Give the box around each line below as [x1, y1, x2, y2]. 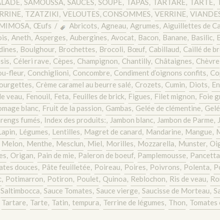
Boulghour [20, 45, 55, 54]
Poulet [76, 174, 99, 183]
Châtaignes [154, 56, 192, 65]
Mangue [185, 127, 212, 136]
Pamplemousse [137, 151, 186, 160]
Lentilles [52, 127, 80, 136]
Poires [124, 163, 146, 171]
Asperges [34, 33, 66, 42]
